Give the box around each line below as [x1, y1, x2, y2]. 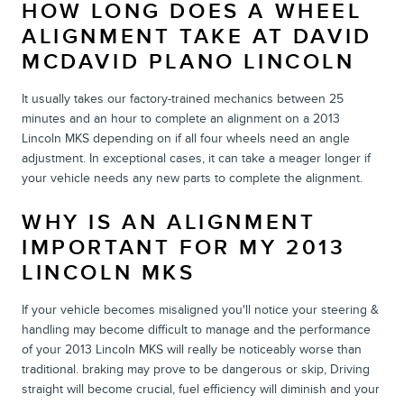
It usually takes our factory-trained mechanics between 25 [22, 90, 344, 106]
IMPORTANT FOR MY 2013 [22, 234, 346, 261]
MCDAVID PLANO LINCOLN [22, 48, 355, 75]
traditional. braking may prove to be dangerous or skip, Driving [22, 361, 370, 377]
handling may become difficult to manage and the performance [22, 321, 371, 337]
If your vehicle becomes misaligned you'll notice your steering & [22, 301, 379, 317]
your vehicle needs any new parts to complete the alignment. [22, 170, 363, 186]
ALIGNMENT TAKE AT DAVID [22, 23, 372, 50]
